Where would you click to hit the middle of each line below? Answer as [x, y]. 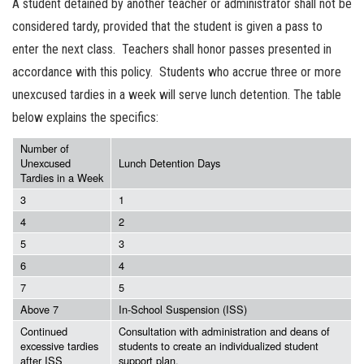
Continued [44, 331]
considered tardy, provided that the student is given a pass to [167, 26]
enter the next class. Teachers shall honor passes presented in [172, 49]
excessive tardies [59, 346]
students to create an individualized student [219, 346]
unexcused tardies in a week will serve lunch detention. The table [177, 95]
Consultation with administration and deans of [224, 331]
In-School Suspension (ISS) [183, 309]
